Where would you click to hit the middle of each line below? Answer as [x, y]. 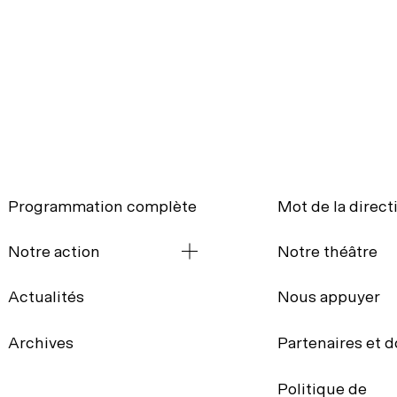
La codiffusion [63, 375]
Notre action [54, 251]
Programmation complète [102, 206]
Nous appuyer [329, 296]
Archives [41, 343]
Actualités [46, 296]
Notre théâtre [328, 251]
